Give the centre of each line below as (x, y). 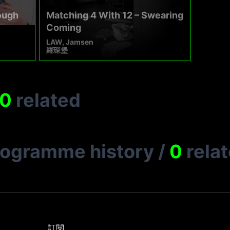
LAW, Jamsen (70, 42)
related (48, 100)
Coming (64, 28)
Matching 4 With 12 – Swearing (115, 15)
